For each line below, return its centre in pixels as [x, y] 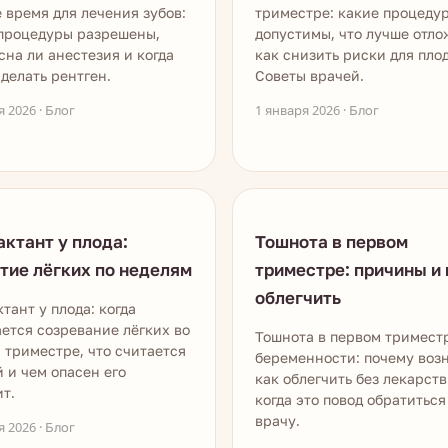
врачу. [277, 420]
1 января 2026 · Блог [317, 110]
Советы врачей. [309, 75]
